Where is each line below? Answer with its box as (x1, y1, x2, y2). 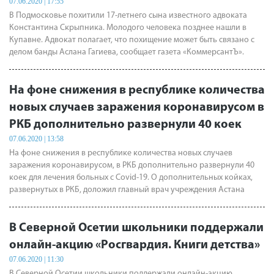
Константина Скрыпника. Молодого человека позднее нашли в (9, 23, 246, 32)
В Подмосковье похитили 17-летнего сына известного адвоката (9, 11, 247, 20)
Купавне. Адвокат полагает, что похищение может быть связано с (9, 35, 254, 45)
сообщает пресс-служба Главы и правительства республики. (9, 210, 233, 219)
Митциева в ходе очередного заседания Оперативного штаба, (9, 198, 242, 207)
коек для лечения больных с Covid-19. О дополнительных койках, (9, 173, 253, 182)
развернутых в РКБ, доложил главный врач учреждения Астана (9, 185, 245, 194)
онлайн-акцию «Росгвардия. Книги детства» (9, 239, 260, 251)
